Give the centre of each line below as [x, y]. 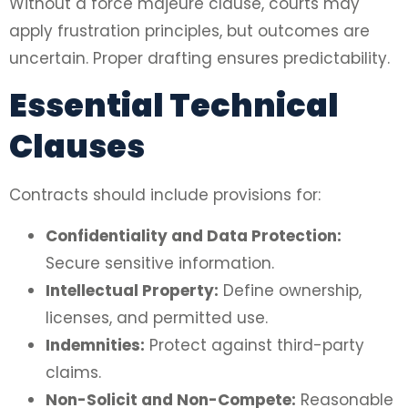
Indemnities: [95, 345]
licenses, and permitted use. [157, 317]
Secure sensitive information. [160, 263]
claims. [73, 372]
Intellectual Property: [132, 290]
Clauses [77, 147]
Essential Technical [174, 106]
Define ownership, [290, 290]
